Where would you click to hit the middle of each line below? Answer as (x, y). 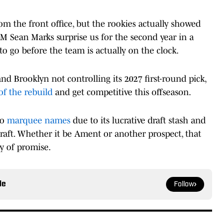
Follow (184, 184)
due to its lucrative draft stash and (138, 120)
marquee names (39, 120)
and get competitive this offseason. (122, 92)
